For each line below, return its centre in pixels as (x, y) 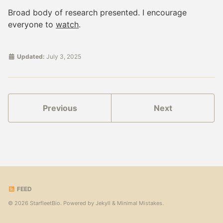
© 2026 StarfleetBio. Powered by (52, 203)
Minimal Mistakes (140, 203)
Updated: (30, 57)
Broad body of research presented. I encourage (97, 12)
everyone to (32, 24)
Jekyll (103, 203)
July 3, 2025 (64, 57)
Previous (60, 108)
